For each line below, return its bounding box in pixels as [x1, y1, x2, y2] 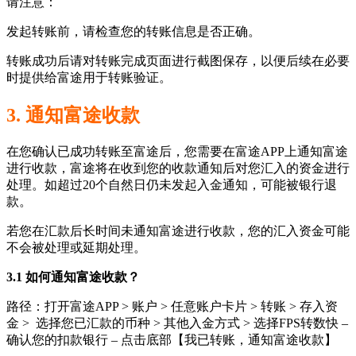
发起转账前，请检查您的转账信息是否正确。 [6, 24, 261, 38]
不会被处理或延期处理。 [6, 240, 146, 254]
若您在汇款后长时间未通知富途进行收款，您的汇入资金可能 [6, 223, 350, 238]
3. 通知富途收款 [6, 104, 140, 126]
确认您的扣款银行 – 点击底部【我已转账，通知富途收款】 [6, 332, 337, 346]
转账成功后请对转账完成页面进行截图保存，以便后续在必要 [6, 53, 350, 68]
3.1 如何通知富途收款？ [6, 269, 140, 284]
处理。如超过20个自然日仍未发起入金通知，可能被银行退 [6, 177, 337, 192]
